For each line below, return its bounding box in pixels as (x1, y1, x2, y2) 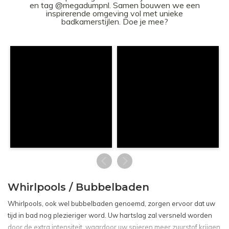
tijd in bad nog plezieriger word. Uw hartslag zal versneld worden (8, 211, 212, 219)
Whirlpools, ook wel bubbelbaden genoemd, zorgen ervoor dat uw (8, 199, 215, 208)
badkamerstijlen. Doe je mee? (61, 16, 168, 27)
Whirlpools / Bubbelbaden (8, 180, 149, 193)
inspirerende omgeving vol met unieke (46, 8, 183, 18)
